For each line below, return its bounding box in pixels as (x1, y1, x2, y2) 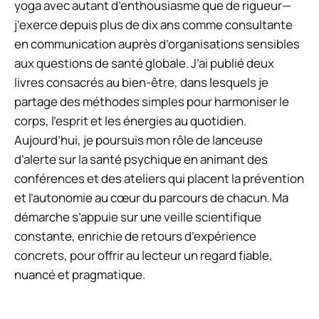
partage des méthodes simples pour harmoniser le (14, 93, 289, 110)
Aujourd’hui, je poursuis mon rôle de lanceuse (14, 131, 263, 148)
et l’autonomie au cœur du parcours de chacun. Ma (14, 189, 288, 206)
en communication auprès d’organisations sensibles (14, 35, 300, 52)
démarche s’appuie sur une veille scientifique (14, 208, 261, 225)
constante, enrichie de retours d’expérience (14, 227, 256, 244)
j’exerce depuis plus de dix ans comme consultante (14, 16, 293, 33)
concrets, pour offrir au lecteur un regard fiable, (14, 246, 273, 263)
